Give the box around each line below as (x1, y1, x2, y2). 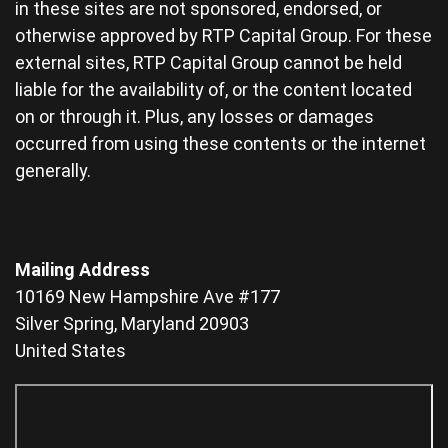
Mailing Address (15, 259, 150, 281)
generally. (15, 160, 91, 182)
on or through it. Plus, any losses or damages (15, 106, 374, 128)
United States (15, 340, 126, 362)
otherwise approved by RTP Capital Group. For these (15, 25, 432, 47)
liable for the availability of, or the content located (15, 79, 412, 101)
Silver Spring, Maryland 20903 (15, 313, 249, 335)
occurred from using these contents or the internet (15, 133, 426, 155)
